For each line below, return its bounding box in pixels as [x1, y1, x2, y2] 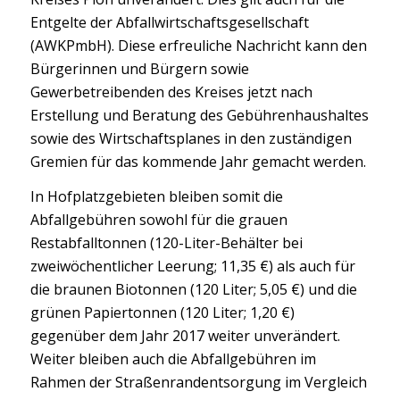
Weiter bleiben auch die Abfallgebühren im [29, 349, 316, 370]
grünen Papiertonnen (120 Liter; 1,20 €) [29, 303, 295, 323]
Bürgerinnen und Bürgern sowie [29, 58, 249, 79]
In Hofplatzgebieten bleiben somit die [29, 187, 283, 207]
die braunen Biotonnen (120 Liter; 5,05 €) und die [29, 279, 357, 300]
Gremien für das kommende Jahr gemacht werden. [29, 151, 366, 171]
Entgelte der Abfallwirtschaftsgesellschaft [29, 12, 309, 32]
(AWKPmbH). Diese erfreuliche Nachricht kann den [29, 35, 367, 55]
